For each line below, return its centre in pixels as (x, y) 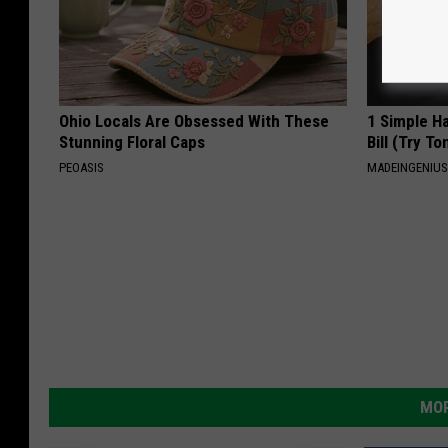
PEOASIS (81, 168)
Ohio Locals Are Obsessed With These (194, 121)
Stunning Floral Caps (132, 142)
